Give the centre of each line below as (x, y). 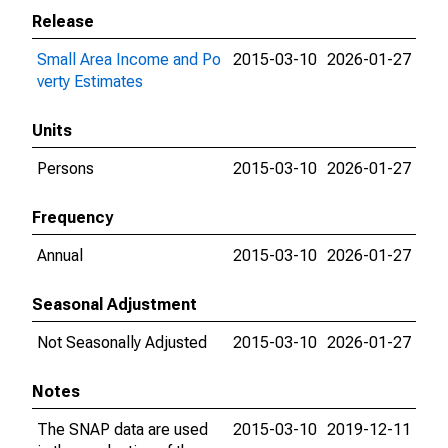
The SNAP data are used (122, 429)
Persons (65, 168)
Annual (60, 255)
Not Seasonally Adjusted (122, 342)
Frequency (72, 217)
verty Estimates (90, 81)
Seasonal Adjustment (114, 304)
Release (63, 21)
